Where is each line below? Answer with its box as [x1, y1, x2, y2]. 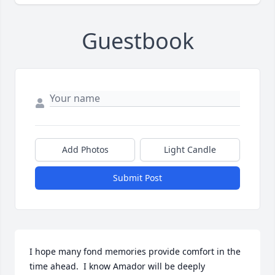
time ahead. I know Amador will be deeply [29, 260, 205, 273]
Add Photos [61, 144, 109, 156]
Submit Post [113, 172, 162, 184]
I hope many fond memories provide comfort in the [29, 246, 241, 258]
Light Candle [164, 144, 216, 156]
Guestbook [81, 26, 194, 56]
